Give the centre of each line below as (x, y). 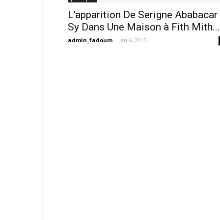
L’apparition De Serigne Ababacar (143, 15)
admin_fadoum (90, 40)
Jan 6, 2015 (133, 40)
